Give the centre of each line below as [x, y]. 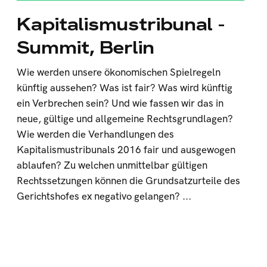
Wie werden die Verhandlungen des [96, 135]
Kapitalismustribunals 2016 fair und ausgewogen [126, 150]
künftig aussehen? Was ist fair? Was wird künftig [125, 88]
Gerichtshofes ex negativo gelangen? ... [104, 197]
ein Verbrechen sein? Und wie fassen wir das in [120, 104]
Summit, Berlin [86, 47]
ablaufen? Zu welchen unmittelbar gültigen [112, 166]
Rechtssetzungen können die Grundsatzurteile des [129, 181]
